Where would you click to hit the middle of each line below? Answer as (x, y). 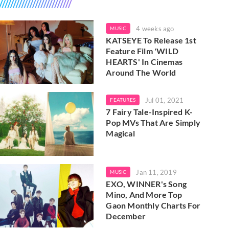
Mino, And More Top (144, 194)
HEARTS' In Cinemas (144, 62)
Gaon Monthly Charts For (153, 205)
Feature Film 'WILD (142, 51)
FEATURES (123, 100)
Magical (120, 133)
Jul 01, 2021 (164, 100)
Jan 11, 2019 (156, 172)
